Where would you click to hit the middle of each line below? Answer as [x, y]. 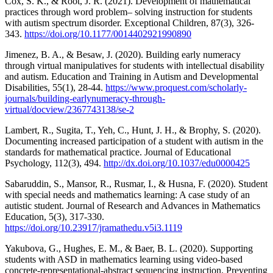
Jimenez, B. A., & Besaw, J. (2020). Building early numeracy [123, 54]
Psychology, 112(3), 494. [54, 163]
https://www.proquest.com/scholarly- [176, 87]
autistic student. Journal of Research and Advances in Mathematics [133, 205]
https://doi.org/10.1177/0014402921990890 [108, 34]
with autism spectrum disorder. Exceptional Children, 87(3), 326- [129, 23]
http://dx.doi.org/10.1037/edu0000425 [177, 163]
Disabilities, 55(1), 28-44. [55, 87]
